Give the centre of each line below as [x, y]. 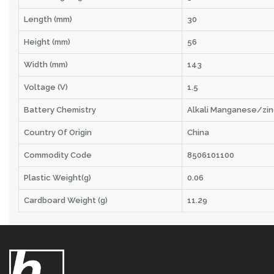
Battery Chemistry [60, 110]
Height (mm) [47, 42]
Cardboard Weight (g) [66, 200]
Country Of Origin [58, 132]
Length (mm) [48, 19]
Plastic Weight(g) [57, 178]
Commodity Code [58, 155]
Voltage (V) [46, 87]
